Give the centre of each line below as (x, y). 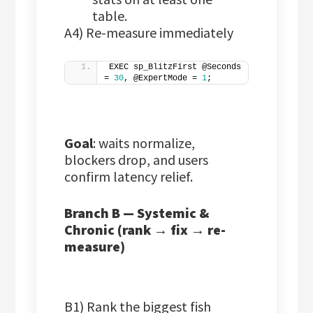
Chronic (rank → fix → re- (145, 230)
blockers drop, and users (137, 160)
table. (110, 16)
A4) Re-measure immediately (149, 33)
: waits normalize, (144, 143)
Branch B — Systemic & (137, 213)
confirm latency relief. (129, 177)
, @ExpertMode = (163, 79)
